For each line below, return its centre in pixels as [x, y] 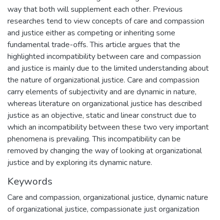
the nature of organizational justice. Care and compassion [103, 80]
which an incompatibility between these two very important [108, 127]
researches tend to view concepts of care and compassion [106, 21]
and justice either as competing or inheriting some [91, 33]
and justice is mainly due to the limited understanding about [108, 68]
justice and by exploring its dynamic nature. [80, 163]
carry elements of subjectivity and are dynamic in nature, [102, 92]
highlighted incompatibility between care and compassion [104, 56]
